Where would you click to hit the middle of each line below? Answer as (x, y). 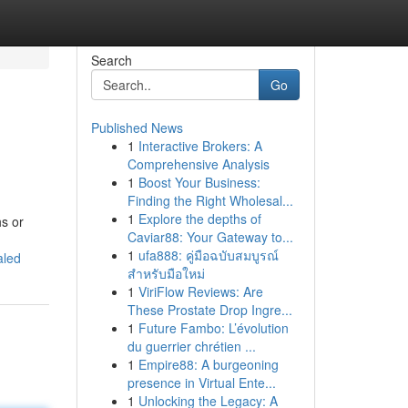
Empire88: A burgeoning (208, 364)
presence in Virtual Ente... (201, 382)
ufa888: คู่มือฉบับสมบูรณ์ (208, 255)
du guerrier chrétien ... (191, 346)
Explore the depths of (199, 219)
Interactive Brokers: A (200, 146)
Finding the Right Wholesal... (210, 200)
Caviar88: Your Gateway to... (210, 237)
